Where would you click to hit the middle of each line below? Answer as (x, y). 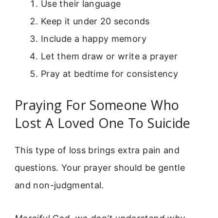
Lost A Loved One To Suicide (103, 123)
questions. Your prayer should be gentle (100, 167)
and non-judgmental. (59, 185)
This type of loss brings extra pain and (97, 150)
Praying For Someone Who (97, 105)
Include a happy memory (94, 38)
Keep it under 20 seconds (95, 21)
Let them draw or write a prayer (109, 56)
